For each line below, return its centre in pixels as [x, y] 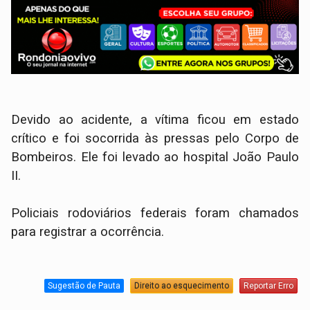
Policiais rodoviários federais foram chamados [155, 213]
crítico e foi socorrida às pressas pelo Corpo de [155, 139]
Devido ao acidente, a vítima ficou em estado [155, 120]
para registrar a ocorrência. [88, 232]
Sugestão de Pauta [84, 285]
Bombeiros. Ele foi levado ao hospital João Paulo [155, 157]
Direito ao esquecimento [181, 285]
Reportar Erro [268, 285]
